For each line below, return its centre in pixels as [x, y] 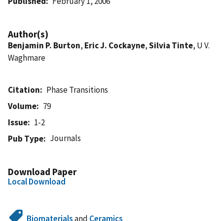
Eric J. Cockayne [115, 45]
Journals [66, 138]
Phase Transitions [77, 90]
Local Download [37, 181]
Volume [22, 106]
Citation [24, 90]
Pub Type [26, 138]
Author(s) [28, 34]
